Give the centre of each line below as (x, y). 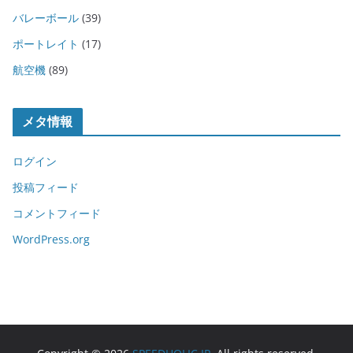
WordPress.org (51, 240)
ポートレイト (46, 44)
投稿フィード (46, 188)
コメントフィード (57, 214)
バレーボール (46, 18)
